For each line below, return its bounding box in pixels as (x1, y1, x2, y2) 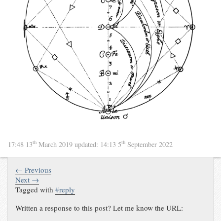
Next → (15, 174, 39, 184)
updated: (74, 139, 100, 149)
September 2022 (125, 139, 173, 149)
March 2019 (37, 139, 74, 149)
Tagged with (15, 184, 56, 194)
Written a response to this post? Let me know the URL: (15, 202, 184, 213)
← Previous (15, 164, 52, 175)
